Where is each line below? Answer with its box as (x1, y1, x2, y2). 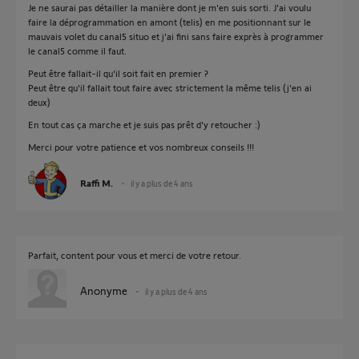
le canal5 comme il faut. (28, 45, 127, 56)
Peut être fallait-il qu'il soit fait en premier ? (28, 67, 208, 79)
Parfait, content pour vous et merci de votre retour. (28, 249, 241, 260)
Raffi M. (80, 177, 113, 188)
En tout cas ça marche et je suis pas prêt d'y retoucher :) (28, 119, 260, 130)
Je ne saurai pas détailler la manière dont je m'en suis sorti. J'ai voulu (28, 2, 311, 13)
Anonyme (80, 284, 127, 297)
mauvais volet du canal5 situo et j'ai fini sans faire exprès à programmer (28, 30, 324, 42)
